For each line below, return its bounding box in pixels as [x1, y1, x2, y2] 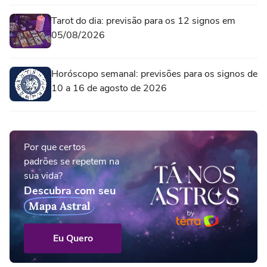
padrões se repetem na [24, 155, 119, 169]
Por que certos [24, 141, 86, 154]
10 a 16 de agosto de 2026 [51, 82, 167, 95]
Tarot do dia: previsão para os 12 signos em [51, 14, 235, 28]
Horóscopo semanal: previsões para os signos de [51, 67, 257, 81]
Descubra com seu [24, 184, 116, 198]
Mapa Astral [29, 199, 91, 213]
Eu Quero [52, 232, 93, 246]
